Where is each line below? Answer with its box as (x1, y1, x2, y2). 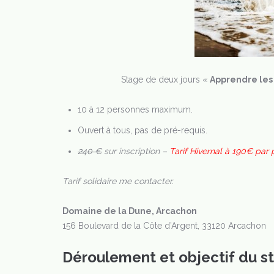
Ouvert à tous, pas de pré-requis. (78, 125, 207, 135)
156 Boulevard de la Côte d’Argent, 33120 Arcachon (62, 221, 266, 231)
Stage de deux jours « (121, 75, 210, 84)
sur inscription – (102, 146, 169, 156)
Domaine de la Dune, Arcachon (62, 206, 197, 216)
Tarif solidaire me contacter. (62, 176, 174, 186)
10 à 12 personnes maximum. (78, 105, 193, 114)
